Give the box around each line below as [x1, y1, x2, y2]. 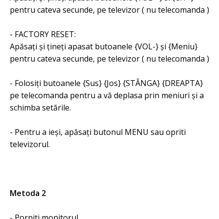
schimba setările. [10, 102, 71, 113]
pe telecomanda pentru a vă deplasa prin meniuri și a [10, 90, 204, 101]
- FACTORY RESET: [10, 29, 76, 40]
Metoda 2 [10, 188, 46, 198]
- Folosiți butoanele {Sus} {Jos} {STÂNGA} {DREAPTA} [10, 78, 203, 88]
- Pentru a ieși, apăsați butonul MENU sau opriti [10, 127, 186, 137]
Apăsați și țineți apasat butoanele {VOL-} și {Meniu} [10, 41, 197, 52]
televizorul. [10, 139, 50, 150]
